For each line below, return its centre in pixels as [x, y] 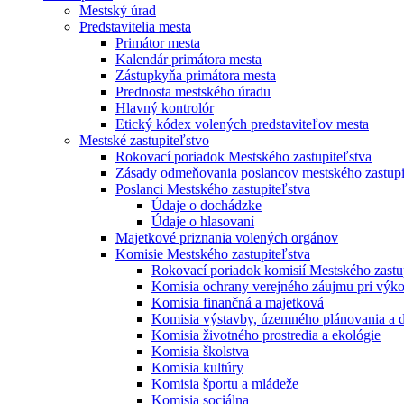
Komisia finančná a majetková [238, 303]
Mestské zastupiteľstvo [144, 141]
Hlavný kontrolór [165, 108]
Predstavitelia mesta [135, 27]
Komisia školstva [200, 352]
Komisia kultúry [197, 368]
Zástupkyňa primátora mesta [196, 76]
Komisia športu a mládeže [225, 384]
